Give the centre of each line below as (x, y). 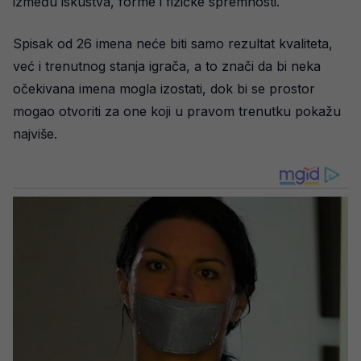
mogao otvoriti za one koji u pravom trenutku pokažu (177, 111)
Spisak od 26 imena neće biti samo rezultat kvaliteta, (173, 44)
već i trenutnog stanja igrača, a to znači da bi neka (167, 66)
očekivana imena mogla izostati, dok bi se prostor (164, 89)
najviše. (35, 134)
